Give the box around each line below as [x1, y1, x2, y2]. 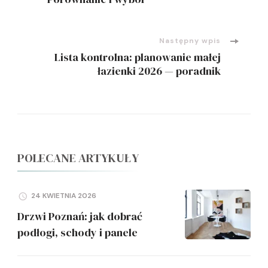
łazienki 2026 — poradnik [98, 63, 221, 78]
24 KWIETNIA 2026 [31, 191, 96, 201]
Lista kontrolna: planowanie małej [54, 49, 221, 65]
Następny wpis [159, 35, 221, 45]
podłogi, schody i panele [17, 225, 138, 240]
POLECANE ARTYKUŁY [17, 149, 139, 166]
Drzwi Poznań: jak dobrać [17, 209, 142, 224]
